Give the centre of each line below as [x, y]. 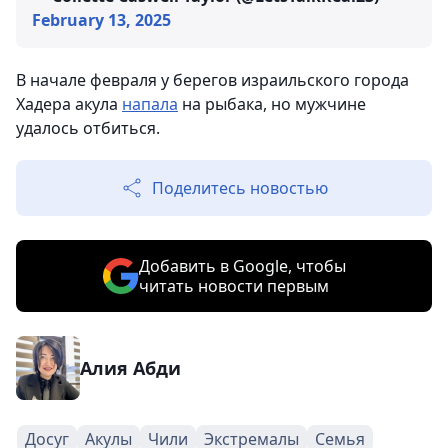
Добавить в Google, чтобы [242, 266]
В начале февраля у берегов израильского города [212, 80]
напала [150, 104]
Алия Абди [130, 368]
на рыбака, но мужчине [272, 104]
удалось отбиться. [88, 128]
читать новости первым [233, 286]
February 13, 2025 [101, 20]
